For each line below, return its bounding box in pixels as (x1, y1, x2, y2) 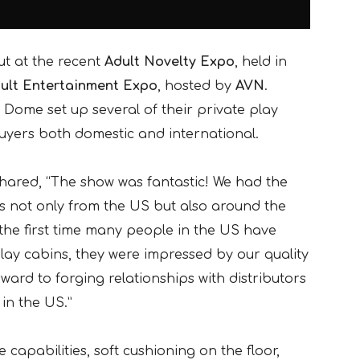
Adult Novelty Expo (104, 54, 235, 69)
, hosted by (157, 78, 235, 93)
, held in (235, 54, 287, 69)
